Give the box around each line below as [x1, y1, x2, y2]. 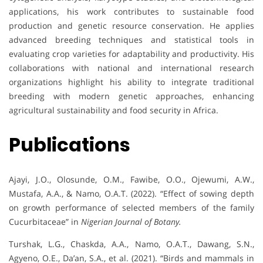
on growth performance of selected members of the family [9, 201, 254, 213]
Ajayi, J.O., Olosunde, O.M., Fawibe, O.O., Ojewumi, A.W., [9, 173, 254, 185]
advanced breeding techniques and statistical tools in [9, 33, 254, 45]
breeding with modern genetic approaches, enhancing [9, 90, 254, 102]
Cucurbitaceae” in [9, 215, 81, 227]
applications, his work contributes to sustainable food [9, 5, 254, 17]
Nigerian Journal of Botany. [81, 215, 181, 227]
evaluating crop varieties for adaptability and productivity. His [9, 48, 254, 59]
